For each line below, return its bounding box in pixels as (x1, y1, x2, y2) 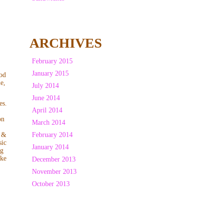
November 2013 (31, 167, 77, 175)
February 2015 (31, 57, 73, 65)
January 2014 (31, 143, 69, 151)
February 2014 (31, 131, 73, 138)
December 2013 (31, 155, 76, 163)
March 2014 (31, 118, 65, 126)
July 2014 (31, 82, 59, 89)
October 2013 (31, 180, 70, 188)
